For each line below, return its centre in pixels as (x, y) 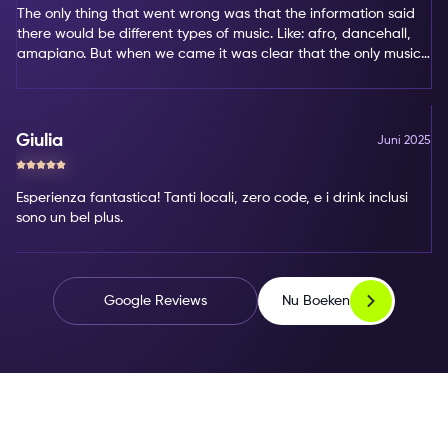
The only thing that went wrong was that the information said (216, 14)
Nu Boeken (316, 300)
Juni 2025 (404, 141)
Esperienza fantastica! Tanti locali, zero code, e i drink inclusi (212, 198)
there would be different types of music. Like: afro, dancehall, (214, 34)
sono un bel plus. (69, 218)
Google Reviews (155, 301)
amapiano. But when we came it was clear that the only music (219, 54)
